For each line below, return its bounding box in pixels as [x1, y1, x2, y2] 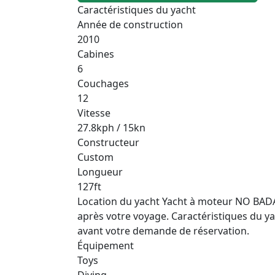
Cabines [77, 47, 114, 61]
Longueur [77, 165, 123, 179]
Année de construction [77, 17, 183, 31]
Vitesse [77, 106, 110, 120]
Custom [77, 150, 114, 164]
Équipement [77, 238, 134, 252]
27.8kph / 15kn [77, 120, 145, 134]
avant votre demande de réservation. [77, 223, 249, 238]
